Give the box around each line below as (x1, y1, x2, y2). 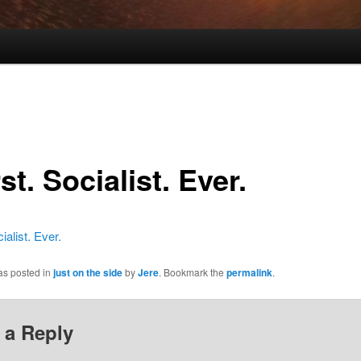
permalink (226, 265, 272, 280)
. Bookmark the (158, 265, 226, 280)
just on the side (52, 265, 122, 280)
